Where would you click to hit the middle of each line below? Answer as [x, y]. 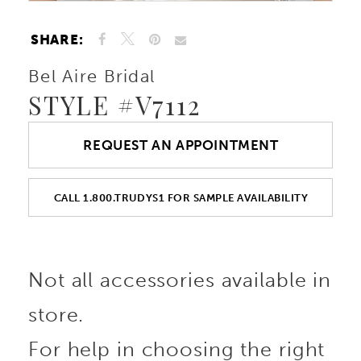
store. [56, 315]
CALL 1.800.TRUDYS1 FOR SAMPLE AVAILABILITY [181, 197]
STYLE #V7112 [115, 104]
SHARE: [57, 39]
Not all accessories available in [180, 280]
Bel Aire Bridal [92, 77]
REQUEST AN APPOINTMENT [181, 145]
